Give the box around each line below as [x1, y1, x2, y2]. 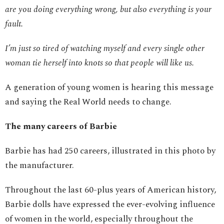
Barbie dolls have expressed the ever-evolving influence [5, 198, 215, 211]
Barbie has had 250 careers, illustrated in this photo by [5, 144, 215, 158]
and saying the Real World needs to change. [5, 95, 175, 109]
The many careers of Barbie [5, 120, 117, 133]
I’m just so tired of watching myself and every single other [5, 42, 204, 55]
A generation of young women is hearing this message [5, 81, 213, 94]
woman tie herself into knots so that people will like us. [5, 56, 194, 70]
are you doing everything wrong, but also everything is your [5, 3, 211, 16]
